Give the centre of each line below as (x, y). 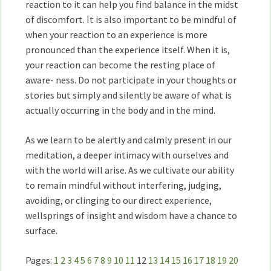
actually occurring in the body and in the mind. (121, 110)
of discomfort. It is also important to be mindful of (131, 19)
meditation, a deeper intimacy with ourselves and (127, 155)
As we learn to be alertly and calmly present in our (129, 140)
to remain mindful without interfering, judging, (124, 185)
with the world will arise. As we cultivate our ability (130, 170)
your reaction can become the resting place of (121, 65)
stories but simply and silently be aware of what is (129, 95)
